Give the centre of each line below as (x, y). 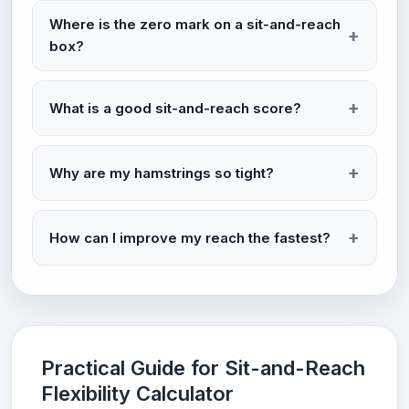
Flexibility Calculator (137, 393)
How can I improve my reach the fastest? (190, 237)
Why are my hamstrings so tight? (162, 173)
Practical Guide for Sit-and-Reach (203, 368)
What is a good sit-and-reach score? (175, 108)
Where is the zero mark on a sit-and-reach (195, 24)
